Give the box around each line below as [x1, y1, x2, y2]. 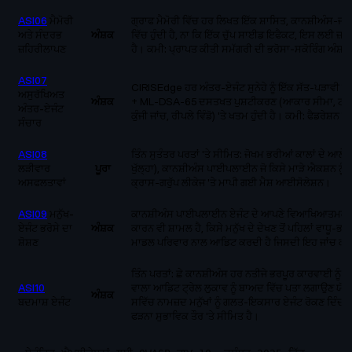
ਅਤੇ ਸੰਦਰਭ [18, 27, 63, 42]
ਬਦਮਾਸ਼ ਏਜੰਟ [18, 295, 71, 310]
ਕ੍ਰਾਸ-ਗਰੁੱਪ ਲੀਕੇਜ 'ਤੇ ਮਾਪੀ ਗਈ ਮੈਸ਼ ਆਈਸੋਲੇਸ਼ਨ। [131, 175, 332, 190]
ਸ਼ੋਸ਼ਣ [18, 235, 39, 250]
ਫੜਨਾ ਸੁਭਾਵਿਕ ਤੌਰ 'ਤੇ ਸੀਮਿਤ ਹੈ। [131, 309, 260, 324]
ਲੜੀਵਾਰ [18, 161, 51, 176]
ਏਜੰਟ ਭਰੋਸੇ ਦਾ [18, 221, 73, 236]
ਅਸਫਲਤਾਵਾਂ [18, 175, 67, 190]
